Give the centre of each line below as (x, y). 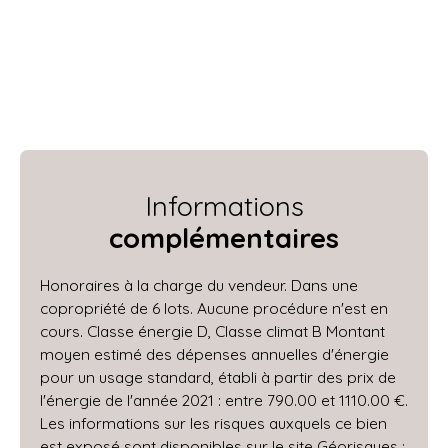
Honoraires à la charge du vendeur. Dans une (199, 285)
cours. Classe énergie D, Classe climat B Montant (212, 331)
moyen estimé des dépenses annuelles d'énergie (214, 354)
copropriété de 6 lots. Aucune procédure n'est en (214, 308)
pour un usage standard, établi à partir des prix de (218, 377)
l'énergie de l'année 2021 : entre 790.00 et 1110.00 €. (224, 400)
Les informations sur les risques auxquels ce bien (213, 423)
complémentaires (224, 238)
